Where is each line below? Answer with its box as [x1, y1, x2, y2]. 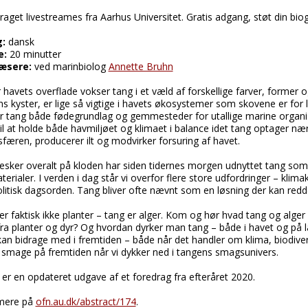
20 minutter [6, 47, 61, 61]
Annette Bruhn [108, 60, 173, 74]
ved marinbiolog [31, 60, 109, 74]
